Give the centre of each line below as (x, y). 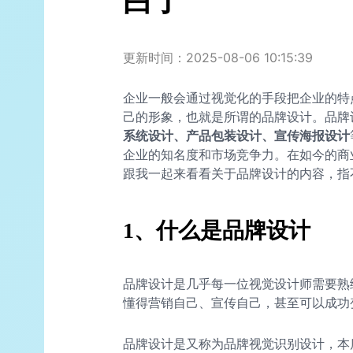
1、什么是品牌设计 (217, 231)
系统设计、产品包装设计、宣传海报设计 (236, 136)
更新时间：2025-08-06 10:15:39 (218, 58)
